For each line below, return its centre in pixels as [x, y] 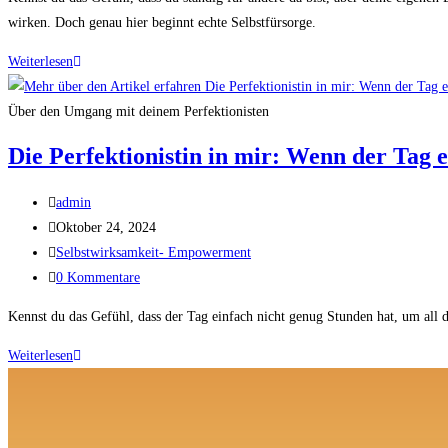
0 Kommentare [98, 277]
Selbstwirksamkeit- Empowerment [153, 252]
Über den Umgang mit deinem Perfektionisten [138, 111]
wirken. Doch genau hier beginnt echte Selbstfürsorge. [162, 22]
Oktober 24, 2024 [106, 227]
